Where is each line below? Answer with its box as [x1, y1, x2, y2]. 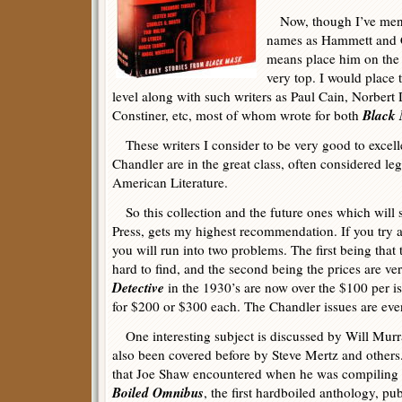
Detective [112, 277, 164, 297]
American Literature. [112, 173, 228, 191]
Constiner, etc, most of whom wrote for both [112, 106, 363, 124]
